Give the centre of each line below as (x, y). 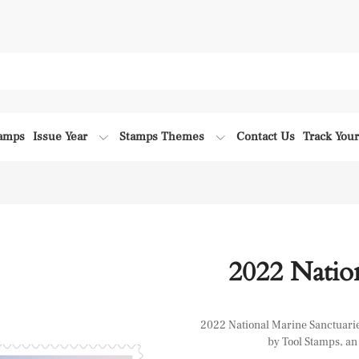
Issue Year (60, 137)
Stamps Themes (162, 137)
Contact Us (266, 137)
